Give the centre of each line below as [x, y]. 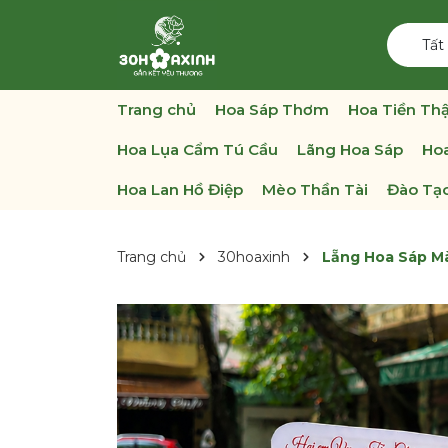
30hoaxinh [254, 257]
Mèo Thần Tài [315, 189]
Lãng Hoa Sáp [350, 149]
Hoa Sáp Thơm [272, 109]
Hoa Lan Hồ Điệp [180, 189]
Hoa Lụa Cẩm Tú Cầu [197, 149]
